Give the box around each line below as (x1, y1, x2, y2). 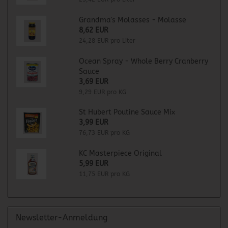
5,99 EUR (78, 159, 108, 168)
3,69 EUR (78, 77, 108, 86)
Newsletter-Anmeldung (16, 213, 107, 222)
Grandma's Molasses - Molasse (78, 16, 186, 24)
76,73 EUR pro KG (78, 129, 130, 136)
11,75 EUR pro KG (78, 170, 130, 178)
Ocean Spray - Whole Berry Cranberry (78, 57, 208, 66)
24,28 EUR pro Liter (78, 37, 135, 44)
